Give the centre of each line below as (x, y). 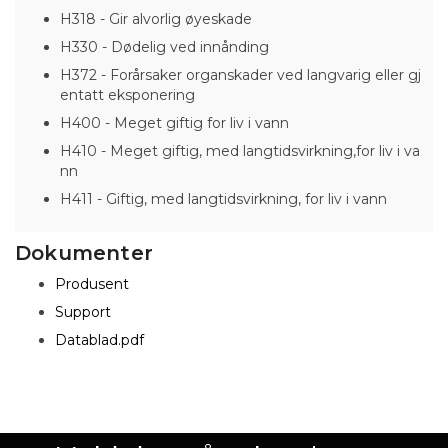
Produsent (92, 283)
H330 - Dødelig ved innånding (164, 46)
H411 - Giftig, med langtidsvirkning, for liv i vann (223, 198)
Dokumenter (84, 252)
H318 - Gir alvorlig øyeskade (156, 18)
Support (83, 311)
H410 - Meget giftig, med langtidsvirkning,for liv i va (240, 150)
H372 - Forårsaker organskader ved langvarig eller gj (240, 74)
